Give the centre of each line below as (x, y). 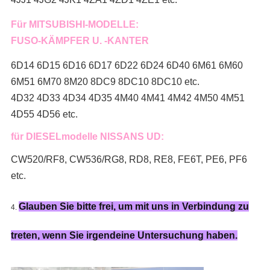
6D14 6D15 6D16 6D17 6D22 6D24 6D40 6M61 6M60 (127, 66)
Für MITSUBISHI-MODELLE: (74, 25)
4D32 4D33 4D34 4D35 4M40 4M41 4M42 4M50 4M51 (127, 98)
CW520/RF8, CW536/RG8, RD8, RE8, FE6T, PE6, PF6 (129, 160)
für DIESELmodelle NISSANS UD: (87, 137)
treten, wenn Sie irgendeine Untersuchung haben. (124, 236)
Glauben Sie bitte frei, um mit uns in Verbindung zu (133, 207)
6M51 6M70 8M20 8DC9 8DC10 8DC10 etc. (105, 82)
